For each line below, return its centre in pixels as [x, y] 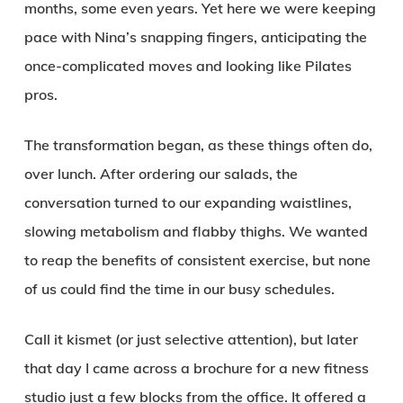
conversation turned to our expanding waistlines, [188, 202]
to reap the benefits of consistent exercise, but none [197, 260]
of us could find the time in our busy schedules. [179, 289]
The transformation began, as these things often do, [198, 145]
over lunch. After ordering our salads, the [161, 174]
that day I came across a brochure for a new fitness [196, 368]
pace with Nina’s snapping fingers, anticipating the [195, 37]
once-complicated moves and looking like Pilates [188, 66]
